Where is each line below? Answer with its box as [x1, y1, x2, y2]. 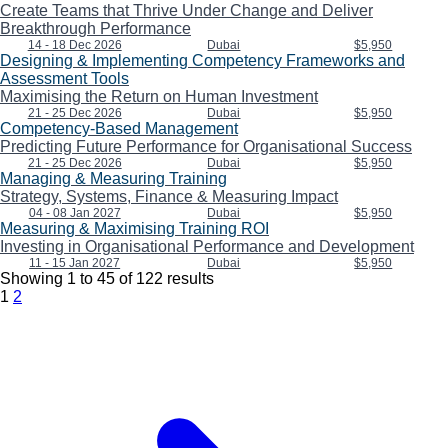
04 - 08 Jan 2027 [28, 206, 121, 221]
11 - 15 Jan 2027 [29, 256, 121, 271]
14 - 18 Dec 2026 [27, 38, 122, 53]
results [163, 270, 214, 288]
